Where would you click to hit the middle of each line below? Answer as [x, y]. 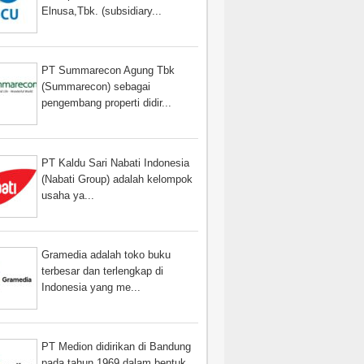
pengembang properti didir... [107, 103]
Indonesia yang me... [91, 287]
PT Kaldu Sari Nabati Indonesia [116, 162]
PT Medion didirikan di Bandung [117, 346]
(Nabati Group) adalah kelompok [117, 179]
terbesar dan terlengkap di [103, 271]
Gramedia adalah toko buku [106, 254]
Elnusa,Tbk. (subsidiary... [102, 11]
